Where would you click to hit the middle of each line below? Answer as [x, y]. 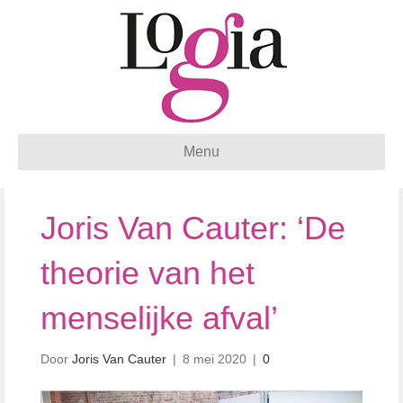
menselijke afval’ [159, 318]
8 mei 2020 [215, 359]
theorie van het [148, 273]
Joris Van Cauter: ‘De [193, 228]
